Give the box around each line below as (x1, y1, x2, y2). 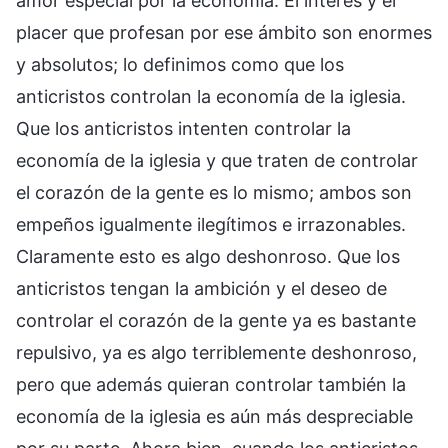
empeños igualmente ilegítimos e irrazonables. (16, 213, 406, 235)
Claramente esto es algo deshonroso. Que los (16, 245, 400, 267)
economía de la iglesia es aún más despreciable (16, 405, 413, 427)
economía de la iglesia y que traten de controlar (16, 149, 418, 171)
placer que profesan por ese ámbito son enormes (16, 21, 432, 43)
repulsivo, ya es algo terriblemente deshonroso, (16, 341, 417, 363)
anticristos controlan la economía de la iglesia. (16, 85, 406, 107)
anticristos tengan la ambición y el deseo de (16, 277, 387, 299)
